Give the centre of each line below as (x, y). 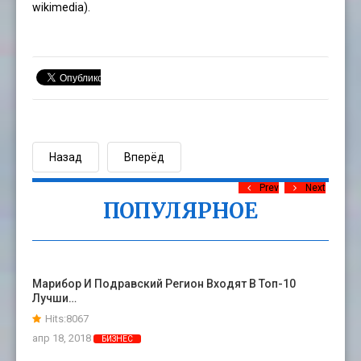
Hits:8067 (67, 319)
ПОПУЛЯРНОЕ (180, 211)
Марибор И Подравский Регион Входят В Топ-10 (164, 284)
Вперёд (144, 158)
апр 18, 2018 (63, 338)
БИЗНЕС (117, 339)
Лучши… (54, 299)
